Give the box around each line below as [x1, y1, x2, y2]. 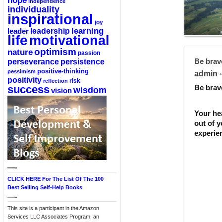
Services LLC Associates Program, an [7, 214, 99, 220]
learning [71, 26, 104, 36]
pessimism [7, 68, 36, 74]
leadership [30, 27, 70, 35]
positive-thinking [37, 67, 89, 75]
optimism [34, 47, 76, 57]
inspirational [7, 11, 93, 27]
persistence [60, 57, 105, 66]
